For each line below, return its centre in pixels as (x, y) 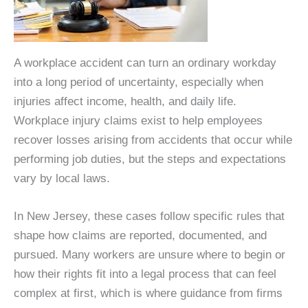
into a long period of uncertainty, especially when (139, 82)
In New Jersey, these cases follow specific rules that (149, 217)
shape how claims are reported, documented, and (140, 236)
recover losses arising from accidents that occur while (153, 140)
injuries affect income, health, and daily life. (125, 101)
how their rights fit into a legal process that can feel (145, 274)
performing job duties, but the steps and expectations (150, 159)
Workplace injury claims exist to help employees (138, 121)
